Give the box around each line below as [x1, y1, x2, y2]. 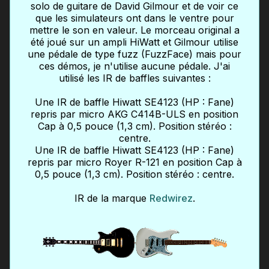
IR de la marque [74, 192, 150, 205]
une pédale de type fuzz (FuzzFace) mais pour [28, 48, 241, 61]
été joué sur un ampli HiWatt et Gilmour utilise [31, 36, 238, 49]
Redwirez [149, 192, 193, 205]
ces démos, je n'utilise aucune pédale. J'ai [39, 60, 230, 73]
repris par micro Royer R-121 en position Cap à [27, 156, 242, 169]
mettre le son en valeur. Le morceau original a [29, 24, 240, 37]
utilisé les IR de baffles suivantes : [58, 72, 211, 85]
